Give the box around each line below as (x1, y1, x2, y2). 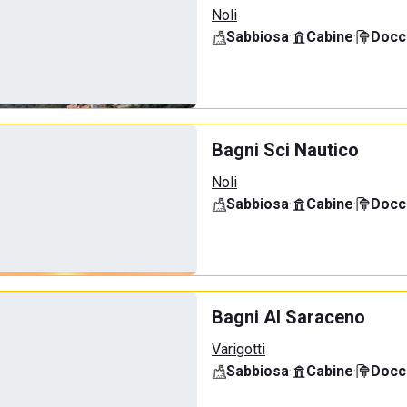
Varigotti (212, 341, 265, 358)
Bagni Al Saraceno (212, 306, 365, 328)
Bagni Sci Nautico (212, 139, 359, 161)
